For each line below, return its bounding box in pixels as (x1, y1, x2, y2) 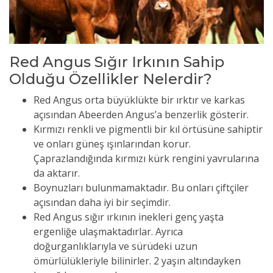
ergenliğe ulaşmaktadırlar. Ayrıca (34, 225, 183, 239)
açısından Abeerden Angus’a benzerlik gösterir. (34, 108, 249, 122)
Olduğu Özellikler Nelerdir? (9, 70, 212, 88)
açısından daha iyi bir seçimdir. (34, 196, 171, 210)
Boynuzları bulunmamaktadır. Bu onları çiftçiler (34, 181, 249, 195)
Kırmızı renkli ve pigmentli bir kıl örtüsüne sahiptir (34, 122, 263, 136)
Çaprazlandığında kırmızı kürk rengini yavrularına (34, 152, 259, 166)
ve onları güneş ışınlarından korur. (34, 137, 191, 151)
